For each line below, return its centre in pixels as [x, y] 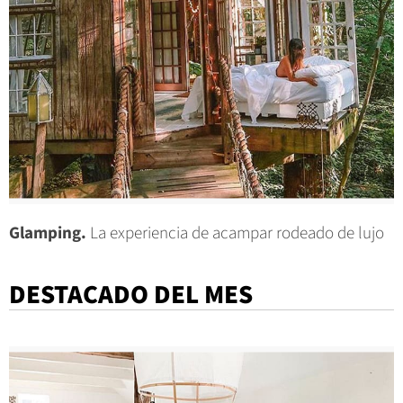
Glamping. [48, 234]
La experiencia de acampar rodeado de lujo [235, 234]
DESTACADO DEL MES [131, 296]
